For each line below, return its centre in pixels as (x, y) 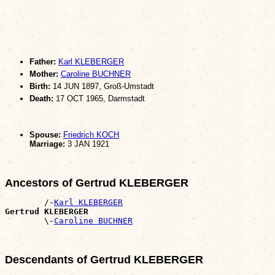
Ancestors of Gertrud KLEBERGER (97, 183)
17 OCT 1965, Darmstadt (99, 98)
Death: (41, 98)
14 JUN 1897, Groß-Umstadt (102, 86)
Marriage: (47, 144)
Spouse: (45, 134)
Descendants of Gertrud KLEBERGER (104, 259)
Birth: (40, 86)
